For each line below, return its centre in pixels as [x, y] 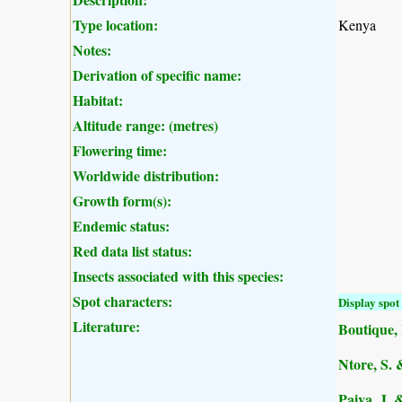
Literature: [106, 326]
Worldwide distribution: [146, 175]
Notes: [92, 49]
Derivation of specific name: [157, 74]
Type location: [115, 24]
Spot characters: [122, 301]
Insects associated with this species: [178, 275]
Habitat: [98, 100]
